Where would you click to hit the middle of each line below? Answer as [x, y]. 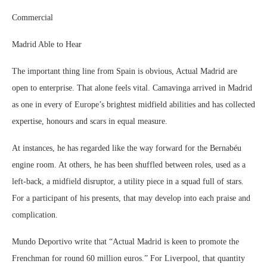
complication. [35, 215]
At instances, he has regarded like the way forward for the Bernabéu [127, 148]
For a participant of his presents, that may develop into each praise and [131, 198]
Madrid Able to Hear [47, 44]
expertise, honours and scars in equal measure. [90, 121]
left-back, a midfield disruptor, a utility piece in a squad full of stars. [128, 181]
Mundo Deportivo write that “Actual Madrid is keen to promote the [125, 242]
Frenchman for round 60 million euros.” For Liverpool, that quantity [128, 258]
